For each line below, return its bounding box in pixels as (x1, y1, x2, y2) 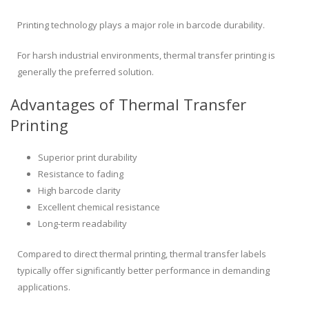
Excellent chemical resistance (38, 201, 160, 214)
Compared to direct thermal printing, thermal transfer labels (17, 248, 266, 261)
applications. (17, 281, 70, 294)
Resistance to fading (38, 168, 123, 181)
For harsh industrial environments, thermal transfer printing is (17, 49, 275, 62)
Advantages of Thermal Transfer (10, 94, 246, 115)
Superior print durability (38, 151, 137, 164)
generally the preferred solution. (17, 66, 154, 79)
